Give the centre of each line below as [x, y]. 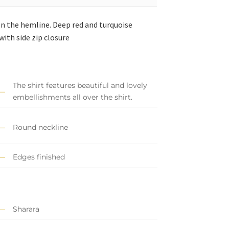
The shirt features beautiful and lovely [80, 86]
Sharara [26, 209]
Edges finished [39, 157]
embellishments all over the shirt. [72, 97]
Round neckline [40, 127]
